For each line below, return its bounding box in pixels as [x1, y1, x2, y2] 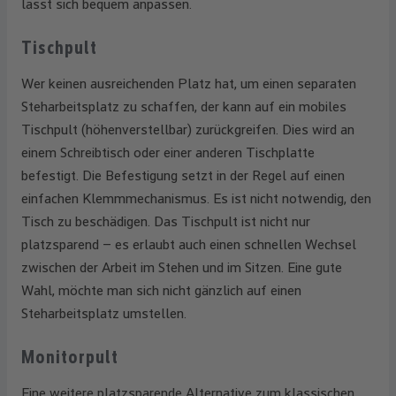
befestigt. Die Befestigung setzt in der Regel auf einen [21, 167, 345, 184]
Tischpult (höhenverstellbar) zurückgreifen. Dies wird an [21, 121, 354, 138]
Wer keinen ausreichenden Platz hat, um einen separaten [21, 75, 356, 92]
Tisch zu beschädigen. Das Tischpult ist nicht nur [21, 213, 310, 230]
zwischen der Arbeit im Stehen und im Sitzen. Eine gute [21, 259, 342, 276]
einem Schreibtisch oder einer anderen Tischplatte [21, 144, 315, 161]
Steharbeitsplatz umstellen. [21, 305, 187, 322]
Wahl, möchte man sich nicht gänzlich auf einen [21, 282, 301, 299]
